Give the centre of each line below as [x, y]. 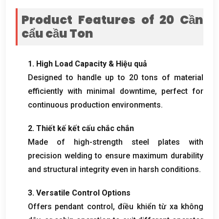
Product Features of [88, 20]
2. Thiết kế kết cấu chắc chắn [81, 128]
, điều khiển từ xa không [158, 206]
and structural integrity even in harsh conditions [113, 169]
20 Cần [178, 20]
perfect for [182, 91]
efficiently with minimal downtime [91, 91]
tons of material [173, 77]
